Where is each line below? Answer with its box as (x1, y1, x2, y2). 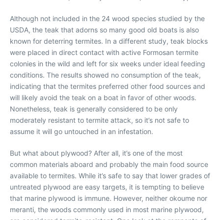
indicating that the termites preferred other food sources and (10, 82, 205, 91)
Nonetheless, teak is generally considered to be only (10, 105, 178, 113)
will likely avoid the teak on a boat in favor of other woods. (10, 93, 196, 102)
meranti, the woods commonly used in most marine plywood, (10, 205, 204, 214)
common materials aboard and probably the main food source (10, 160, 208, 169)
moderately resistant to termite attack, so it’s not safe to (10, 116, 189, 125)
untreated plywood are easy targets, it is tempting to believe (10, 183, 204, 192)
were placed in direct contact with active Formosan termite (10, 48, 198, 57)
